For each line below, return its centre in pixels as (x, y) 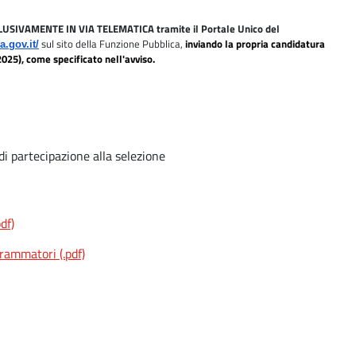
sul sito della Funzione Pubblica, (113, 44)
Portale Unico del (240, 29)
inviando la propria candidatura (255, 44)
